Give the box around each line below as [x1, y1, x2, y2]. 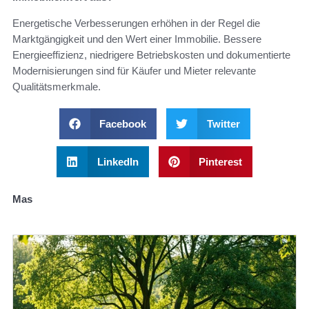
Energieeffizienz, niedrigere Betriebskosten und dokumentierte [12, 49, 290, 61]
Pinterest [199, 156, 242, 168]
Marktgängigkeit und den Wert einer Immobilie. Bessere [12, 33, 261, 46]
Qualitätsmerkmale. [12, 81, 101, 93]
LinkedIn [97, 156, 139, 168]
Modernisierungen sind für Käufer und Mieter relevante [12, 65, 256, 77]
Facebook [99, 118, 146, 130]
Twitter [206, 118, 240, 130]
